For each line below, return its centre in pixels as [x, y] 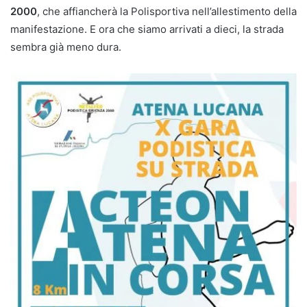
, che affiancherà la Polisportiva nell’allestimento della [167, 11]
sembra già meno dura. [67, 47]
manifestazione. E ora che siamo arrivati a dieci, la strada [147, 29]
